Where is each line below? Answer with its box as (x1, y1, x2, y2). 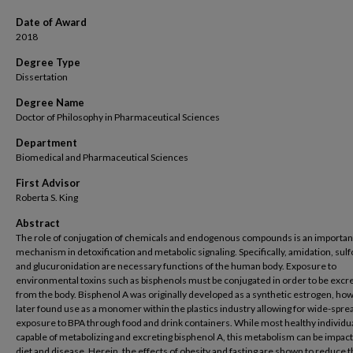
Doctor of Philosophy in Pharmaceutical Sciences (16, 111, 220, 123)
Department (16, 136, 77, 149)
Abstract (16, 217, 60, 229)
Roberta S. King (16, 191, 78, 203)
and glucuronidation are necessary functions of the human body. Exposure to (16, 260, 336, 272)
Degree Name (16, 96, 84, 109)
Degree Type (16, 56, 80, 69)
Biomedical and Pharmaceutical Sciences (16, 151, 188, 163)
